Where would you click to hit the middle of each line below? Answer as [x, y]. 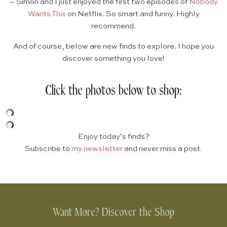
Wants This [47, 14]
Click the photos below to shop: [113, 91]
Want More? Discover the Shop [113, 213]
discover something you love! [113, 59]
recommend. [113, 26]
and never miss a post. [162, 149]
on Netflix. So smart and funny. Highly [133, 14]
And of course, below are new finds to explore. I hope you [113, 47]
